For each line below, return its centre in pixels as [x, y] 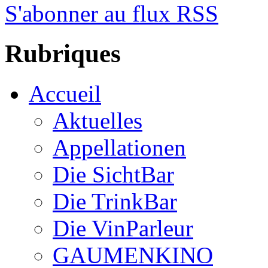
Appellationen [119, 147]
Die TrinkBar [115, 201]
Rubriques [63, 53]
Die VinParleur [123, 228]
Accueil [65, 93]
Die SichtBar [113, 174]
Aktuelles [98, 120]
